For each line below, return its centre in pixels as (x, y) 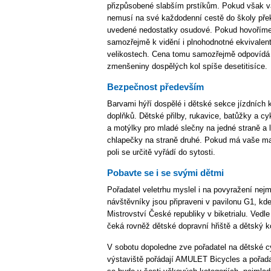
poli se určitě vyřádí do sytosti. (161, 152)
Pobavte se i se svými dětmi (165, 173)
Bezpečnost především (155, 87)
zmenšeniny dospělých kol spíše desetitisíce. (187, 66)
